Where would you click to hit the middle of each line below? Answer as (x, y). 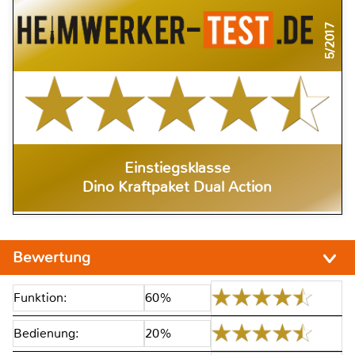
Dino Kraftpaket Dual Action (177, 187)
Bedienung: (46, 333)
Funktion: (40, 297)
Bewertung (53, 258)
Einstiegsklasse (177, 168)
